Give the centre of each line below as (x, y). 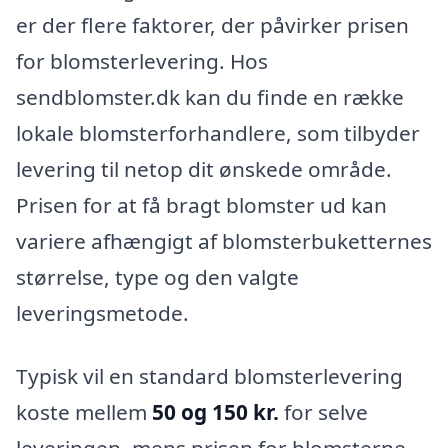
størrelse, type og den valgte (157, 276)
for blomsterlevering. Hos (142, 60)
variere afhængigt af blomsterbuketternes (224, 240)
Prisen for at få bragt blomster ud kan (201, 204)
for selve (323, 412)
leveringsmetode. (102, 312)
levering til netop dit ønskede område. (204, 168)
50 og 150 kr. (215, 412)
